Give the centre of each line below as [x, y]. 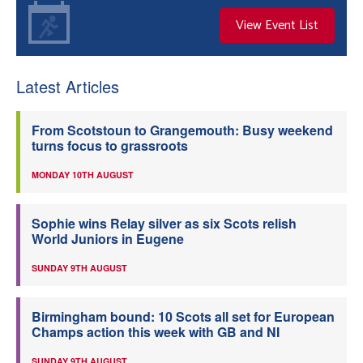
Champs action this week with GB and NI [156, 332]
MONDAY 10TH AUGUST [83, 175]
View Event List [277, 26]
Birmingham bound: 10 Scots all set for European [183, 316]
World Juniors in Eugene [108, 239]
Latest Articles [68, 86]
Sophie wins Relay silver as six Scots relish [164, 223]
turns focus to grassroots [110, 145]
